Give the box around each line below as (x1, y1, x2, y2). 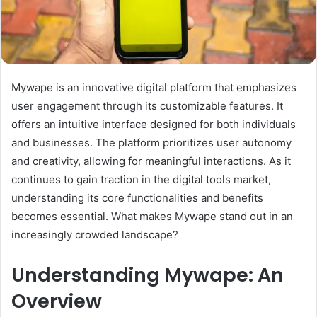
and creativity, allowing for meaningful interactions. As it (11, 154, 291, 168)
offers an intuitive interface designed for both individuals (11, 117, 296, 131)
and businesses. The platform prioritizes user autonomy (11, 135, 292, 149)
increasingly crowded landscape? (11, 227, 178, 241)
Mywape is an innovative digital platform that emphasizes (11, 80, 296, 94)
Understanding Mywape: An (11, 261, 284, 288)
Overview (11, 287, 102, 314)
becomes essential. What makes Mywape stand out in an (11, 209, 293, 223)
